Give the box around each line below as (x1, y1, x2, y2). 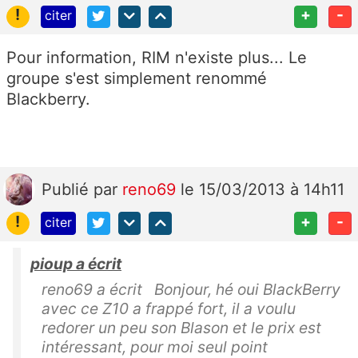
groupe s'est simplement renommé (6, 69, 267, 89)
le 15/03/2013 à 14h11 (181, 180, 344, 200)
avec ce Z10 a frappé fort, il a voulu (42, 299, 296, 319)
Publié (42, 180, 93, 200)
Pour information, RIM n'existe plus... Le (6, 48, 307, 68)
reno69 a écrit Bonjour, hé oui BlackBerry (42, 280, 340, 300)
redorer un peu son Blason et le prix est (42, 318, 321, 338)
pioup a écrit (30, 254, 121, 274)
